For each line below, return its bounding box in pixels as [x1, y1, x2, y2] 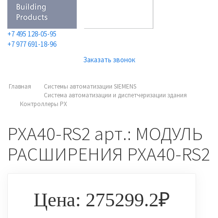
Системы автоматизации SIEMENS [44, 82, 136, 91]
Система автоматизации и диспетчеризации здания [44, 91, 187, 99]
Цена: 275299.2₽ [34, 188, 170, 211]
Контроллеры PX [20, 100, 67, 108]
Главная [9, 82, 31, 91]
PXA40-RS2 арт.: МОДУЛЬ [7, 122, 203, 145]
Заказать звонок [83, 55, 135, 64]
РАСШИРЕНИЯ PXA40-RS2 [7, 142, 210, 166]
